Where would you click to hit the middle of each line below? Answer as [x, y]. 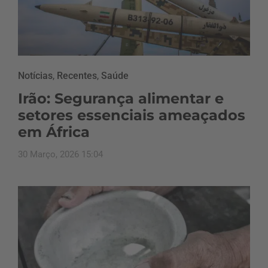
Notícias [35, 75]
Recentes [77, 75]
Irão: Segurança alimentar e [121, 98]
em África [54, 132]
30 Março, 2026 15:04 [60, 154]
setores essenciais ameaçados [132, 115]
